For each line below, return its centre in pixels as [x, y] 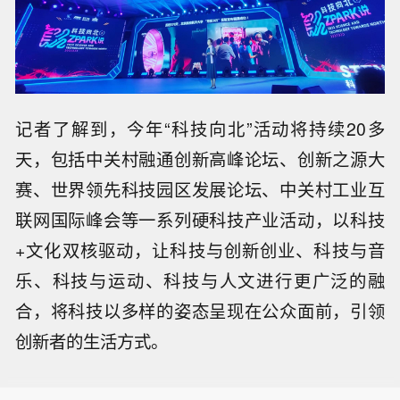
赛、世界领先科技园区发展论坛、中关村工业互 [200, 190]
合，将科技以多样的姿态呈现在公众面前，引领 [200, 311]
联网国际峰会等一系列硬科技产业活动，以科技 [200, 220]
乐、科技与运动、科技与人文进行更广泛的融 [200, 281]
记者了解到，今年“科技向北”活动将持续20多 [200, 129]
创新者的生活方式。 [92, 342]
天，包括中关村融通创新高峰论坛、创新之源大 [200, 159]
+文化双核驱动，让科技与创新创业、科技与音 [200, 250]
